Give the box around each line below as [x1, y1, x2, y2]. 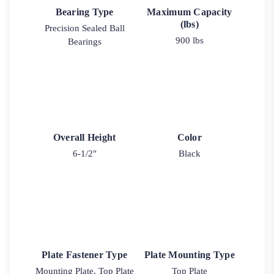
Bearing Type [55, 7, 114, 18]
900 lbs [175, 35, 204, 46]
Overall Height [53, 131, 116, 143]
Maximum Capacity [147, 7, 232, 18]
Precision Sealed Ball [44, 23, 125, 34]
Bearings [67, 37, 102, 47]
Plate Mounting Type [144, 249, 235, 260]
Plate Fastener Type [42, 249, 128, 260]
